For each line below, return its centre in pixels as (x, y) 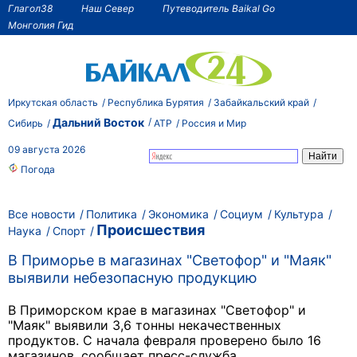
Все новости (41, 214)
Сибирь (25, 123)
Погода (37, 169)
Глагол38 (30, 8)
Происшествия (151, 229)
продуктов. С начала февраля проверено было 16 (165, 341)
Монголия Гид (41, 25)
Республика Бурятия (156, 102)
